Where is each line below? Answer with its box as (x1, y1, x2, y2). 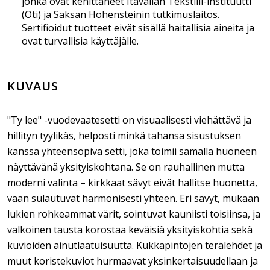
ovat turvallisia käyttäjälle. (22, 34, 139, 48)
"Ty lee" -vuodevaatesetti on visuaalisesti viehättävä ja (7, 113, 251, 127)
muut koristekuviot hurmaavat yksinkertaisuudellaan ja (7, 254, 258, 268)
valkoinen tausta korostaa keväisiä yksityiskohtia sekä (7, 223, 253, 236)
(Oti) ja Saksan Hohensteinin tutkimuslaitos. (22, 8, 219, 21)
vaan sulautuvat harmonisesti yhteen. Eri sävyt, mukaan (7, 192, 259, 205)
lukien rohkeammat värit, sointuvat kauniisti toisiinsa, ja (7, 207, 260, 221)
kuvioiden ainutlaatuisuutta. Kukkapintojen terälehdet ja (7, 239, 262, 252)
